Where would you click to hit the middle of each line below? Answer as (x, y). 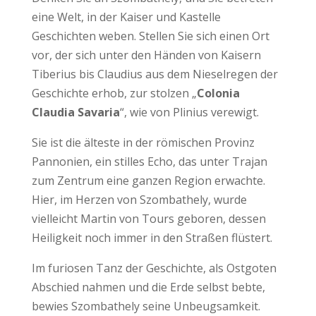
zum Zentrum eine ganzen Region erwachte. (148, 180)
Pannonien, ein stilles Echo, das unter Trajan (149, 161)
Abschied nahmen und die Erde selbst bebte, (148, 287)
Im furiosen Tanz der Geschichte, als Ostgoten (154, 268)
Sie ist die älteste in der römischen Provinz (143, 142)
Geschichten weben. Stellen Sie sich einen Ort (150, 36)
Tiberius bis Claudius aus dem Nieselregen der (154, 74)
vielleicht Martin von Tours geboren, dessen (148, 218)
